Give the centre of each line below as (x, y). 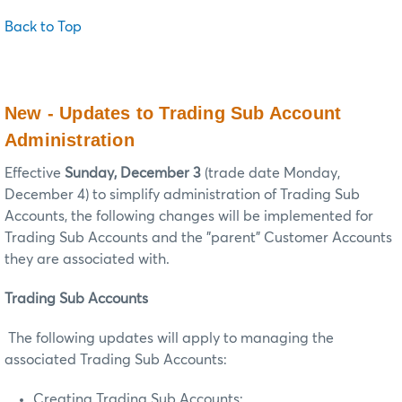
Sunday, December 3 (133, 174)
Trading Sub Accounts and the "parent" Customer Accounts (198, 238)
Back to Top (43, 27)
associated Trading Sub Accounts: (116, 360)
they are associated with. (87, 260)
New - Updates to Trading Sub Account (173, 114)
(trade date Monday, (271, 174)
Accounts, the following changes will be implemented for (189, 217)
